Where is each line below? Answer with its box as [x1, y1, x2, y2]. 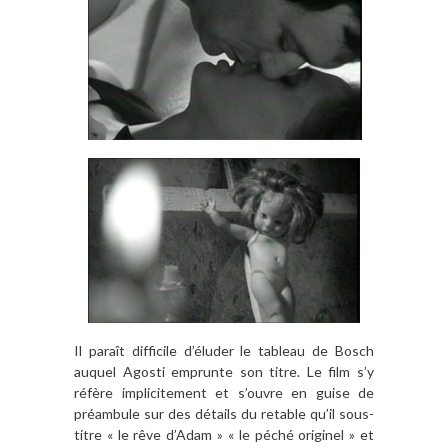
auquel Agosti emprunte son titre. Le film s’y [74, 363, 374, 381]
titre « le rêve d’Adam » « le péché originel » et [74, 426, 374, 444]
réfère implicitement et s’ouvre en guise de [74, 384, 374, 402]
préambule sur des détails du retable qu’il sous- [74, 405, 374, 423]
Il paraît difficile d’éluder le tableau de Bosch [74, 342, 374, 360]
